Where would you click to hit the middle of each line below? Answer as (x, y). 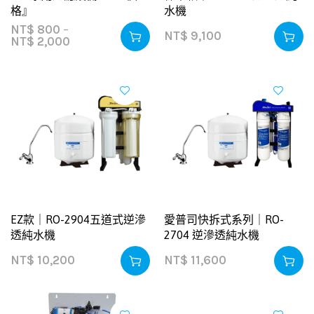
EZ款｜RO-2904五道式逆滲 (78, 219)
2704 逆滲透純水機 (212, 235)
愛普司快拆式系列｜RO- (224, 219)
